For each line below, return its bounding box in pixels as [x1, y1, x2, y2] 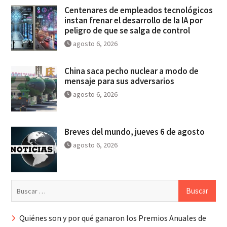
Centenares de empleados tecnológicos [64, 5, 213, 16]
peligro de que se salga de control [64, 25, 190, 36]
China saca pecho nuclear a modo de [64, 65, 199, 77]
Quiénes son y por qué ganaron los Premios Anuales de [19, 213, 206, 223]
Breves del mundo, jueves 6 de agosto [64, 126, 205, 138]
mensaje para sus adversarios [64, 75, 174, 87]
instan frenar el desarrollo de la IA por [64, 15, 203, 26]
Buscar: [10, 180, 35, 191]
